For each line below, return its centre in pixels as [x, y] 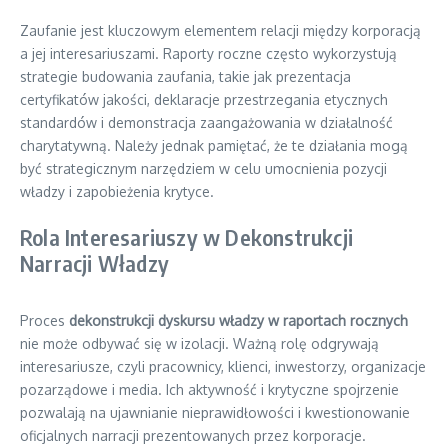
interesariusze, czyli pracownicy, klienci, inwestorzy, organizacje [223, 366]
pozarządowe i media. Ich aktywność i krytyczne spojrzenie [209, 389]
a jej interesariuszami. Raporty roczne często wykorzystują [208, 53]
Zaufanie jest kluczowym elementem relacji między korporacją [220, 30]
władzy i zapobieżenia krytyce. [117, 191]
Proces [44, 320]
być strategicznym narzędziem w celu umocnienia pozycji [203, 168]
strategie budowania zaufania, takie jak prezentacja [185, 76]
